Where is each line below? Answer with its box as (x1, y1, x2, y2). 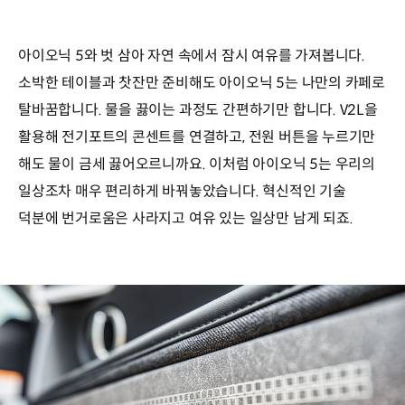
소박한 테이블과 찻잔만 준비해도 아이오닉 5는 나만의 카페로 (18, 73, 386, 93)
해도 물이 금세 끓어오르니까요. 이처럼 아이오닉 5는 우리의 (18, 155, 376, 174)
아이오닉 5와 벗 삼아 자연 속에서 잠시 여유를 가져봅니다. (18, 46, 366, 66)
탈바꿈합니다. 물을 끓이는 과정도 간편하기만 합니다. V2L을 (18, 100, 378, 120)
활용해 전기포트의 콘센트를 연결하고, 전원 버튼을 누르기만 (18, 127, 376, 147)
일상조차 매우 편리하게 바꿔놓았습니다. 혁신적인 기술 (18, 182, 346, 202)
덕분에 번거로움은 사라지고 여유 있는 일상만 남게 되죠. (18, 209, 353, 229)
